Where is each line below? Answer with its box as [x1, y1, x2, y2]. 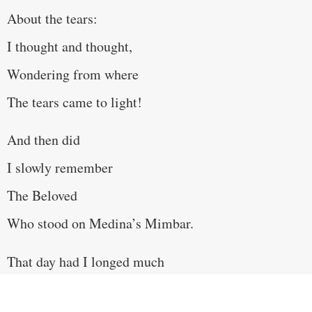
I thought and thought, [7, 36, 132, 56]
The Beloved [7, 186, 77, 205]
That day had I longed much [7, 251, 164, 271]
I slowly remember [7, 158, 113, 178]
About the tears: [7, 8, 97, 28]
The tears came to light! [7, 92, 142, 111]
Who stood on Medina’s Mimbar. [7, 214, 194, 233]
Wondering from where [7, 64, 139, 84]
